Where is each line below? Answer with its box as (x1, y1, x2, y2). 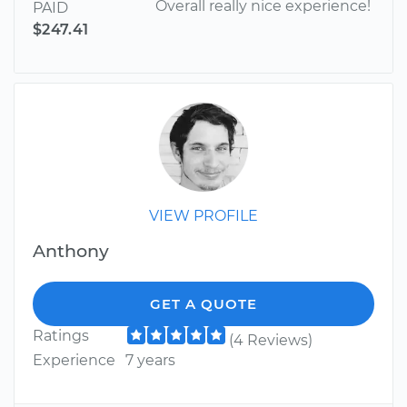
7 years (124, 352, 175, 370)
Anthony (33, 240, 109, 263)
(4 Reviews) (228, 332, 313, 350)
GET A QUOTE (150, 295, 257, 313)
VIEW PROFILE (149, 207, 258, 225)
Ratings (33, 327, 89, 345)
